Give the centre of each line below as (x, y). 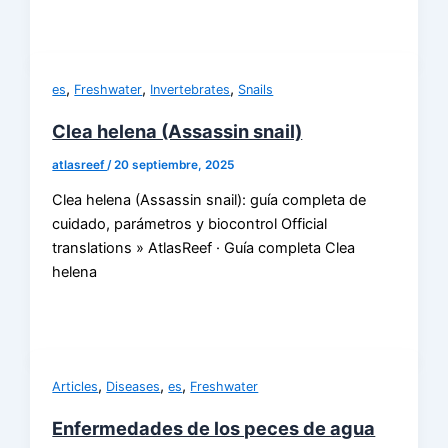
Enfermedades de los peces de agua (214, 427)
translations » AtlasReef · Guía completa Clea (204, 248)
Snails (256, 89)
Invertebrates (190, 89)
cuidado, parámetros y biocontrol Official (190, 224)
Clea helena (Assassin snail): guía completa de (209, 200)
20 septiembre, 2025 (174, 164)
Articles (75, 386)
